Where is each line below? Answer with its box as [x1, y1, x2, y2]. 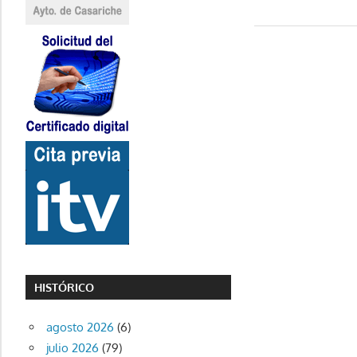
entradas [253, 40, 347, 69]
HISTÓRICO [34, 280, 95, 295]
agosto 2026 [45, 320, 114, 335]
